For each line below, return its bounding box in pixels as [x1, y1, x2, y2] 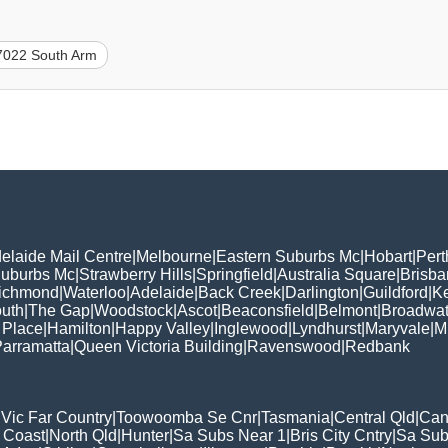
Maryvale [365, 319, 430, 337]
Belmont [318, 301, 377, 319]
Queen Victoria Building [74, 337, 243, 355]
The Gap [28, 301, 90, 319]
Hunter [121, 426, 169, 444]
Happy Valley [115, 319, 210, 337]
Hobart [364, 247, 412, 265]
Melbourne [136, 247, 212, 265]
